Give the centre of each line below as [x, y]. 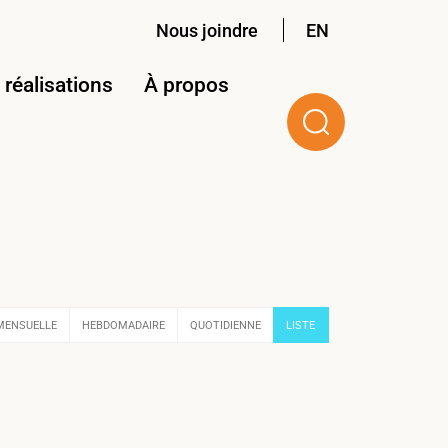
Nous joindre [207, 30]
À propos [186, 85]
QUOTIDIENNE [225, 325]
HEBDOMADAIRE [123, 325]
